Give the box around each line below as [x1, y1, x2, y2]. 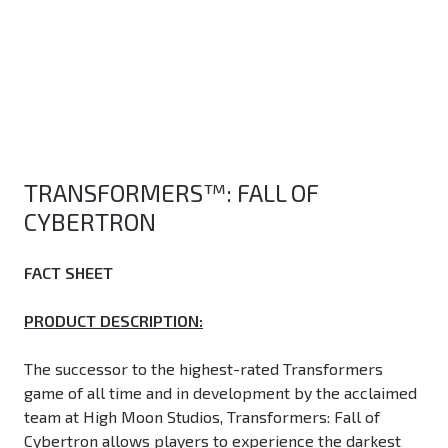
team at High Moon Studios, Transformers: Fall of [24, 407, 380, 427]
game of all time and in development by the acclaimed [24, 383, 417, 403]
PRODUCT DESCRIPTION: [24, 311, 203, 331]
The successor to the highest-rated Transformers [24, 359, 383, 379]
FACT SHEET [24, 263, 113, 283]
